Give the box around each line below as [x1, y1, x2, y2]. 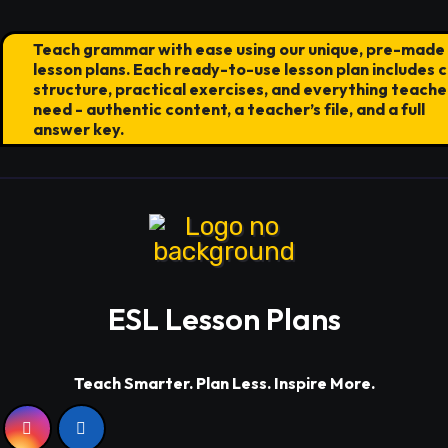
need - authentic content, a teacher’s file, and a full [33, 98, 425, 119]
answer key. [33, 118, 124, 139]
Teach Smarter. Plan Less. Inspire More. [73, 372, 375, 393]
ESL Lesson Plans [107, 299, 341, 338]
